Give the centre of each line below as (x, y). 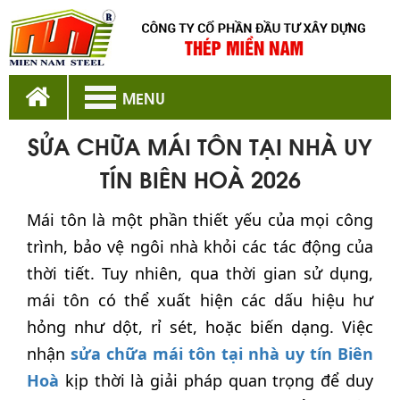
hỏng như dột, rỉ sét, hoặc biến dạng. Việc (200, 327)
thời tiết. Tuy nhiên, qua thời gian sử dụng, (200, 274)
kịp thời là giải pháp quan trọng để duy (216, 381)
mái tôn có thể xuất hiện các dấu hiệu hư (200, 300)
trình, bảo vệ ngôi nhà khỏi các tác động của (200, 247)
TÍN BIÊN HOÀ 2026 (200, 179)
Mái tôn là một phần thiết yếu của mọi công (200, 220)
